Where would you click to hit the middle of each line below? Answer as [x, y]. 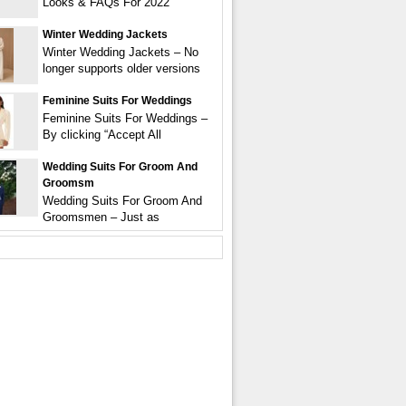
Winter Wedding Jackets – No [121, 52]
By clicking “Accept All [102, 135]
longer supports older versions [121, 68]
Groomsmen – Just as [101, 217]
